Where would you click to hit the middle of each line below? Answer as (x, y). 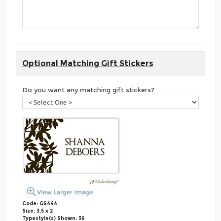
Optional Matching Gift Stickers (88, 64)
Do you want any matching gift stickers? (88, 90)
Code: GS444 (40, 204)
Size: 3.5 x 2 (37, 211)
